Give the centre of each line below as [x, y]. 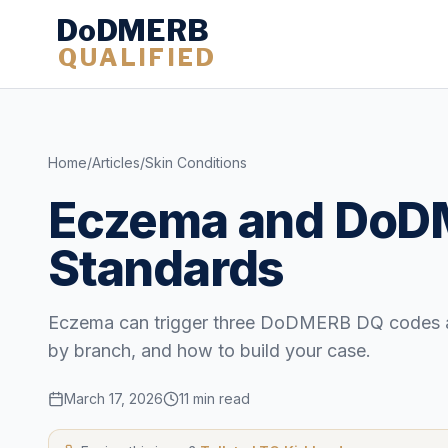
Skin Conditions [196, 162]
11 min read [214, 398]
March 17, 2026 [113, 398]
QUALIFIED [136, 58]
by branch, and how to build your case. [209, 350]
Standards [166, 268]
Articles [116, 162]
